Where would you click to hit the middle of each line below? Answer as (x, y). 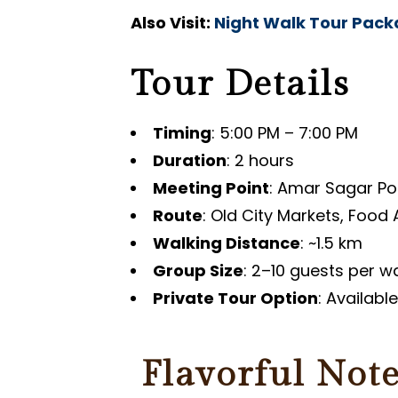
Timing (182, 133)
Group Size (198, 271)
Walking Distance (227, 243)
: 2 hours (260, 160)
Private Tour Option (235, 298)
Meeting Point (211, 188)
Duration (190, 160)
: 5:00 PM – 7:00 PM (285, 133)
